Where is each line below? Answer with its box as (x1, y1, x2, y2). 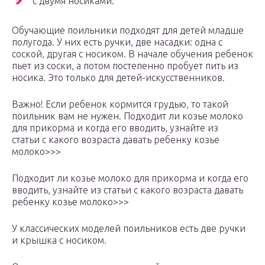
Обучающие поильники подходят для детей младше (12, 25, 244, 36)
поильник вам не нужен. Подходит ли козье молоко (12, 111, 243, 122)
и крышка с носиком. (12, 235, 106, 246)
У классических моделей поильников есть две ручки (12, 223, 245, 234)
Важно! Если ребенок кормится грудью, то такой (12, 99, 228, 110)
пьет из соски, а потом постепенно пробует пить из (12, 60, 238, 72)
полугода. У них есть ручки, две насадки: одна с (12, 37, 222, 48)
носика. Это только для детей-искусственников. (12, 72, 225, 83)
